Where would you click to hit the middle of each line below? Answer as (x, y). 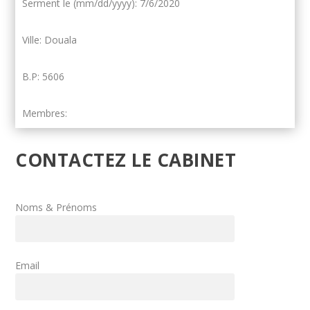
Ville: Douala (50, 40)
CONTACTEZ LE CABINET (126, 160)
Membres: (45, 113)
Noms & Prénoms (56, 207)
